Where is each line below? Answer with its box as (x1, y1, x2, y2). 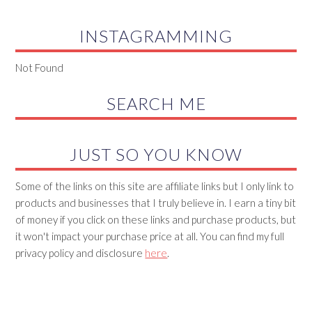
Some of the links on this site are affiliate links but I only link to (15, 180, 295, 193)
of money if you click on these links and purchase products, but (15, 213, 297, 226)
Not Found (15, 61, 64, 75)
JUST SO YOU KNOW (70, 144, 242, 165)
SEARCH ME (106, 93, 206, 114)
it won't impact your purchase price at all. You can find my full (15, 230, 285, 243)
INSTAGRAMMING (79, 26, 233, 47)
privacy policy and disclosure (15, 247, 146, 260)
